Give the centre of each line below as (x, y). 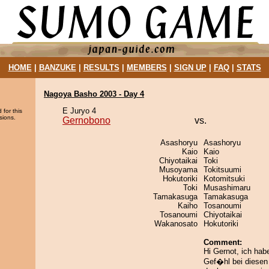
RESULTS (101, 68)
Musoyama (178, 170)
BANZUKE (57, 68)
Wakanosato (176, 224)
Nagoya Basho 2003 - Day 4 (94, 94)
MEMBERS (147, 68)
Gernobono (86, 120)
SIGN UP (190, 68)
